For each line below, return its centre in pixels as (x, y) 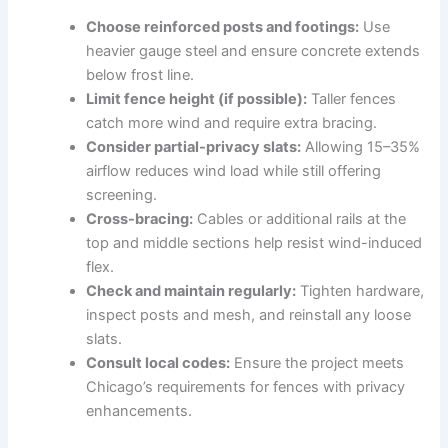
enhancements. (139, 410)
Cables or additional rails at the (300, 218)
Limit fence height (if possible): (197, 98)
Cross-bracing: (140, 218)
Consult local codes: (158, 362)
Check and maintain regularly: (191, 290)
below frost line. (140, 74)
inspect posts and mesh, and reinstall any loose (249, 314)
